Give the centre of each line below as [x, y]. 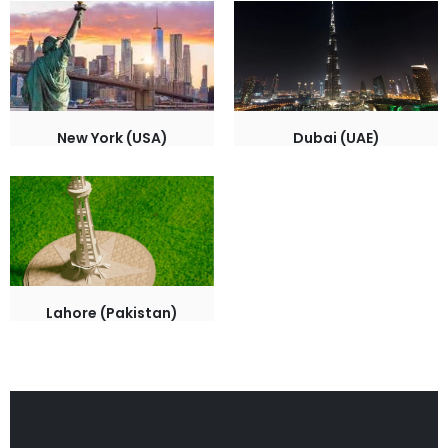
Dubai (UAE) [336, 138]
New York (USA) [112, 138]
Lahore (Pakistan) [112, 313]
